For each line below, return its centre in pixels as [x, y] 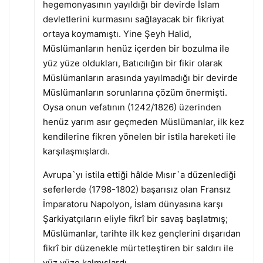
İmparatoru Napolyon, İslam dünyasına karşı [133, 204]
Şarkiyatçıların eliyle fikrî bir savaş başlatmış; [135, 218]
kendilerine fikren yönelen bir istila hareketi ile [139, 136]
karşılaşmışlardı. [76, 151]
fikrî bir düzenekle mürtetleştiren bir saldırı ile [138, 248]
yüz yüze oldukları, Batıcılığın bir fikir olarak [132, 63]
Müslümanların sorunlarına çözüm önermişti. [135, 92]
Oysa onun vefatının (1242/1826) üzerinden [132, 107]
